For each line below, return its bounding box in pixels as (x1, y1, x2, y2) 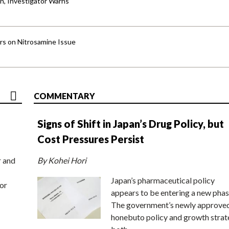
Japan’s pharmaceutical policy (111, 175, 215, 185)
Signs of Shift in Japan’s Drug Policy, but (37, 117, 224, 130)
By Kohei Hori (37, 155, 86, 165)
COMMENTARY (34, 90, 95, 101)
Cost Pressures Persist (37, 132, 144, 145)
